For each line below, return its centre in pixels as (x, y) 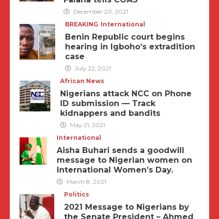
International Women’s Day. (115, 170)
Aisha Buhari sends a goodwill (120, 150)
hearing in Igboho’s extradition (130, 47)
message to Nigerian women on (124, 160)
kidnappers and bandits (110, 113)
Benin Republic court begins (125, 37)
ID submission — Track (108, 103)
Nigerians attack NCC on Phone (126, 94)
